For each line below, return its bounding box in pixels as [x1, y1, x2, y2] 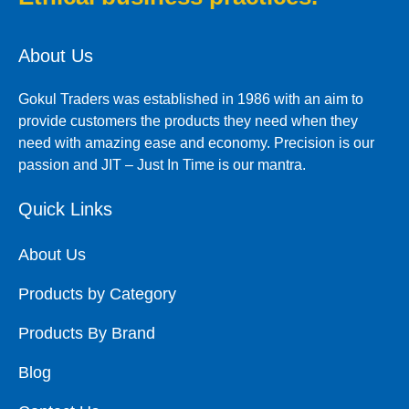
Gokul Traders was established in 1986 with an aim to [18, 91, 363, 108]
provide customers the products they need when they [18, 113, 358, 130]
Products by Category [18, 285, 176, 304]
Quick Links [18, 199, 112, 220]
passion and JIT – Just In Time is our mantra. [18, 157, 306, 173]
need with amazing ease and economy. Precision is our [18, 135, 374, 152]
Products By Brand [18, 324, 155, 343]
